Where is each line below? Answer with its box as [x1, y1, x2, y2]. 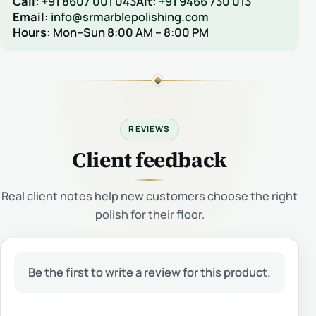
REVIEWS [128, 123, 171, 135]
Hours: [12, 23, 51, 40]
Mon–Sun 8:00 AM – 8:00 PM [50, 23, 209, 40]
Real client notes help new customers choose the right [1, 188, 298, 205]
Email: [12, 8, 49, 25]
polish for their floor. [95, 207, 205, 223]
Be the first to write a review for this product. [28, 263, 271, 280]
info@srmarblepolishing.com [50, 8, 209, 25]
